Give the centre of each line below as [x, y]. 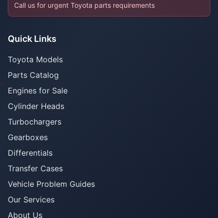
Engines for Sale [38, 91]
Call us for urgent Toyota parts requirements [84, 5]
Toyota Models [35, 59]
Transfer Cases [35, 168]
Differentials [30, 153]
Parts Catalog [33, 75]
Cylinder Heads [36, 106]
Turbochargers [35, 122]
